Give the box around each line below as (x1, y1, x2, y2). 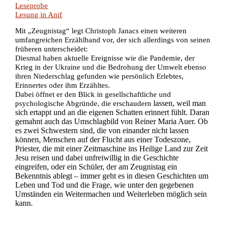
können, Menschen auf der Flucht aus (15, 135, 137, 144)
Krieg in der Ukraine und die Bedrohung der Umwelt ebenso (15, 63, 207, 72)
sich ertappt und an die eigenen (15, 108, 116, 117)
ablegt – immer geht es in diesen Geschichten (53, 172, 199, 181)
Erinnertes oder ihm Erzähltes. (15, 81, 110, 90)
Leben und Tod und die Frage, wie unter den (15, 181, 160, 190)
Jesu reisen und (15, 153, 66, 162)
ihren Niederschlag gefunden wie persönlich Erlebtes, (15, 72, 184, 81)
